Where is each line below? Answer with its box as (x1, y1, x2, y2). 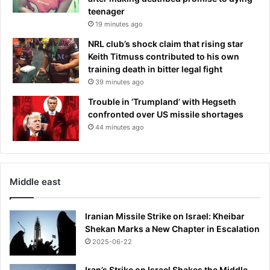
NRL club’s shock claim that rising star (88, 38, 243, 49)
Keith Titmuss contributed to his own (88, 51, 239, 61)
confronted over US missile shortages (88, 108, 243, 119)
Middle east (10, 175, 61, 187)
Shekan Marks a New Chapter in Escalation (85, 223, 260, 234)
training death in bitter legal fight (88, 63, 222, 74)
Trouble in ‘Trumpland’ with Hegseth (88, 96, 236, 107)
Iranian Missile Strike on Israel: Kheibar (85, 210, 245, 221)
